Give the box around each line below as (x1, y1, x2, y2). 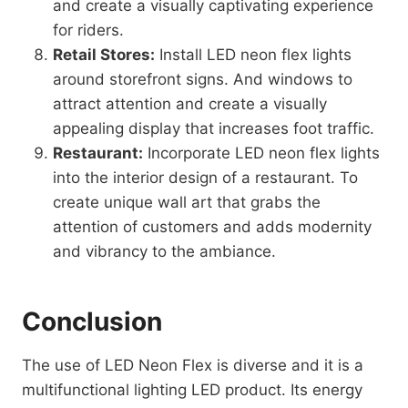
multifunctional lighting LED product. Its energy (22, 381, 362, 399)
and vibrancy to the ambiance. (53, 242, 276, 260)
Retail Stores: (53, 46, 155, 64)
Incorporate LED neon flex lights (143, 144, 380, 162)
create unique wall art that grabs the (53, 193, 321, 211)
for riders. (53, 21, 124, 39)
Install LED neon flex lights (155, 46, 352, 64)
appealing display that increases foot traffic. (53, 119, 374, 138)
